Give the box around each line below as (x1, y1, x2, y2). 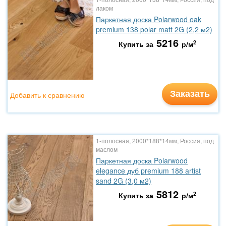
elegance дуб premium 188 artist (96, 165, 201, 176)
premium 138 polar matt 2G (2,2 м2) (96, 24, 212, 34)
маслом (96, 145, 118, 153)
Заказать (169, 87, 210, 100)
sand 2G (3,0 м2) (96, 176, 151, 186)
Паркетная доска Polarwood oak (96, 14, 201, 24)
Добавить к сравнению (10, 90, 85, 100)
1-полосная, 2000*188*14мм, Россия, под (96, 136, 214, 145)
